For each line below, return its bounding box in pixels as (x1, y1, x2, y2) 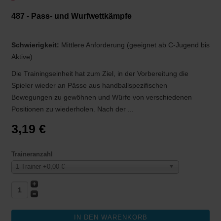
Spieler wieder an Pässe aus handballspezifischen (11, 81, 167, 90)
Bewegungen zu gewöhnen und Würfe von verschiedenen (11, 93, 192, 102)
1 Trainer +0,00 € (16, 163, 65, 171)
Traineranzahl (11, 150, 53, 158)
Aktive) (11, 53, 33, 61)
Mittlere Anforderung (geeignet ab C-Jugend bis (61, 41, 210, 49)
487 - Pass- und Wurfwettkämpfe (11, 12, 132, 21)
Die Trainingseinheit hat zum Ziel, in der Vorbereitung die (11, 70, 188, 78)
